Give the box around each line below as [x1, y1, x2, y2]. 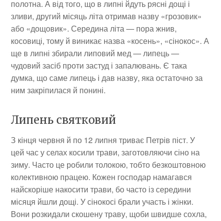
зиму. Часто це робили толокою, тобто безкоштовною [11, 158, 206, 170]
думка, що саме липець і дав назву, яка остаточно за [11, 72, 203, 83]
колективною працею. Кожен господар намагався [11, 171, 192, 183]
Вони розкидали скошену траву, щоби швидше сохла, [11, 208, 207, 220]
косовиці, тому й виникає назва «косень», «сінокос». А [11, 35, 210, 46]
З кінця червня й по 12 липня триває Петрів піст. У [11, 134, 195, 146]
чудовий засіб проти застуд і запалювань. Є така [11, 59, 187, 71]
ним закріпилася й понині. [11, 84, 106, 96]
